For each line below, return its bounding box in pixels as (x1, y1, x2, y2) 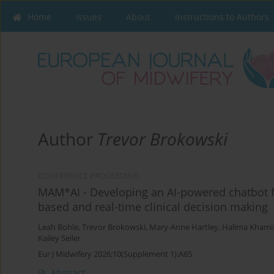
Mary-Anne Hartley (149, 222, 218, 233)
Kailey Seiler (38, 233, 81, 244)
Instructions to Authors (175, 11, 269, 23)
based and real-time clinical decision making (38, 199, 268, 215)
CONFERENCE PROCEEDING (38, 171, 139, 182)
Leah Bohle (38, 222, 78, 233)
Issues (76, 11, 102, 23)
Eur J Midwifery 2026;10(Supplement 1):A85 (38, 248, 192, 260)
